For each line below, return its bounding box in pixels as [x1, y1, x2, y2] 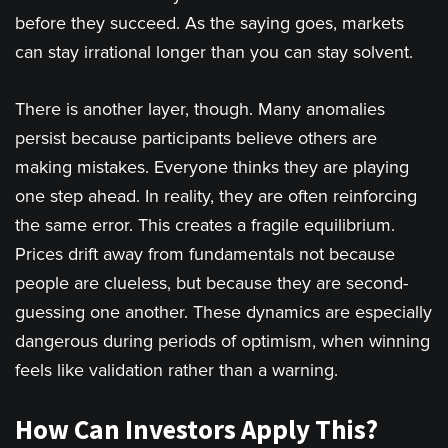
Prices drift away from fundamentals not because [15, 243, 395, 266]
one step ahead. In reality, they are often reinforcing [15, 185, 417, 208]
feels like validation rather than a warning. [15, 359, 338, 382]
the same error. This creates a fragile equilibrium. [15, 214, 395, 237]
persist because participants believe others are [15, 127, 377, 150]
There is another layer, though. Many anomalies [15, 98, 385, 121]
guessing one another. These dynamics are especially [15, 301, 432, 324]
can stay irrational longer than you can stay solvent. [15, 41, 413, 64]
